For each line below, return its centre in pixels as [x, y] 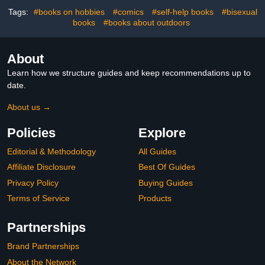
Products [155, 198]
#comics [128, 12]
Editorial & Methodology [51, 151]
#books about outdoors [146, 22]
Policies [31, 132]
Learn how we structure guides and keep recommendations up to [129, 72]
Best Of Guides [167, 167]
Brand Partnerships [43, 246]
